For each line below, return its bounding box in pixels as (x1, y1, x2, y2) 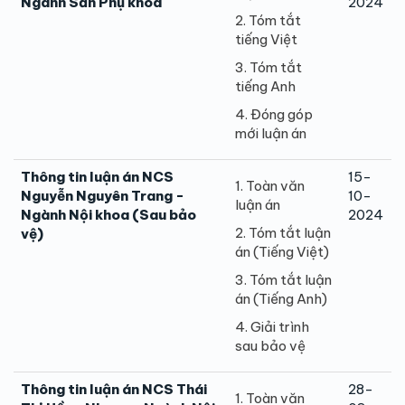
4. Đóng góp (235, 105, 313, 123)
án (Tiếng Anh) (235, 289, 327, 307)
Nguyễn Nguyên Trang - (21, 186, 184, 204)
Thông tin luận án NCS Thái (21, 380, 207, 398)
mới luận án (235, 124, 306, 142)
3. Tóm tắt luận (235, 270, 332, 288)
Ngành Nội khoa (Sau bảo (21, 205, 196, 223)
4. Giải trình (235, 317, 309, 335)
